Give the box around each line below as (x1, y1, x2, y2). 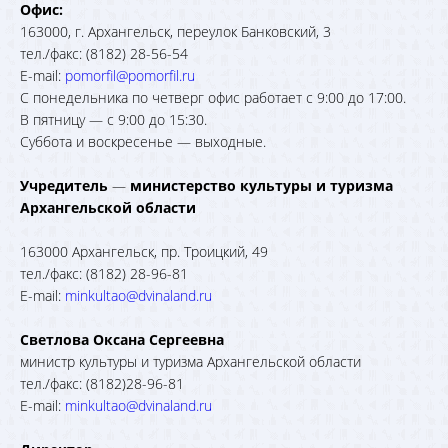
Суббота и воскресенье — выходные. (20, 132, 266, 151)
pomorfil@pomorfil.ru (65, 66, 195, 85)
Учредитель (20, 176, 112, 195)
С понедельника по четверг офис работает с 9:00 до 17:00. (20, 88, 406, 107)
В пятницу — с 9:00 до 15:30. (20, 110, 207, 129)
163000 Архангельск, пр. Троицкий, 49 (20, 242, 268, 261)
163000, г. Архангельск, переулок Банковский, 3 (20, 22, 331, 41)
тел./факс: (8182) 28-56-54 (20, 44, 188, 63)
